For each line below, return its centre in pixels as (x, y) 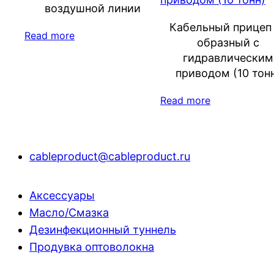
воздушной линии (92, 8)
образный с (228, 42)
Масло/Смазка (69, 212)
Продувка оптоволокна (92, 246)
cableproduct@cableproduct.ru (110, 156)
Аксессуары (62, 195)
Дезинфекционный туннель (103, 229)
